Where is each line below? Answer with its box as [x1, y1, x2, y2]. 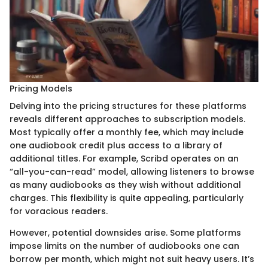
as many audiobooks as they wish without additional [10, 179, 241, 191]
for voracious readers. [10, 205, 108, 218]
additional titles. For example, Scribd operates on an [10, 153, 239, 165]
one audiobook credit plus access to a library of [10, 139, 223, 152]
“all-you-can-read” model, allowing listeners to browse [10, 166, 254, 178]
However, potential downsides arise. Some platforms [10, 227, 241, 239]
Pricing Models [10, 83, 72, 95]
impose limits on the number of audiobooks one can [10, 240, 239, 252]
